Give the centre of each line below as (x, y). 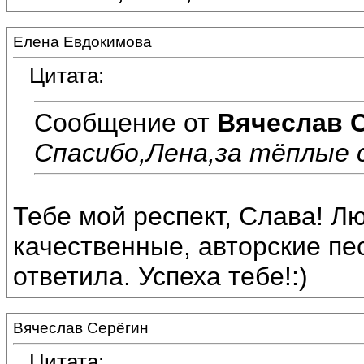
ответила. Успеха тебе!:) (160, 277)
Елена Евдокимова (82, 42)
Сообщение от (126, 122)
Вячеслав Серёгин (81, 328)
